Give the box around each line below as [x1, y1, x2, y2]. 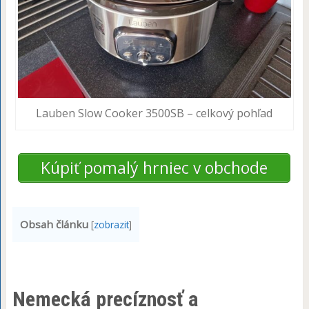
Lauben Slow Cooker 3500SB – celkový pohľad [36, 106, 273, 121]
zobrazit [93, 217, 129, 231]
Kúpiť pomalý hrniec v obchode [41, 157, 268, 179]
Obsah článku [19, 217, 88, 231]
